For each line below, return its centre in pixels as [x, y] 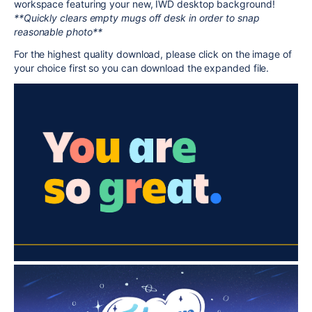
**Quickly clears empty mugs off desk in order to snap [137, 18]
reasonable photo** [58, 32]
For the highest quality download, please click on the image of [153, 54]
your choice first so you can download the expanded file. [143, 68]
